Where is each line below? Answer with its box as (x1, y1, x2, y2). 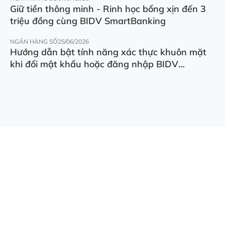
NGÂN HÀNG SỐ (10, 38, 57, 46)
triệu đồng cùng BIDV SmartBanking (10, 15, 166, 27)
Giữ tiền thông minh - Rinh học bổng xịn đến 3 (10, 3, 206, 15)
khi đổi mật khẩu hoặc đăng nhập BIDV (10, 58, 178, 70)
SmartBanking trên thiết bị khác (10, 70, 147, 82)
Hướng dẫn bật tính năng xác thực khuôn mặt (10, 46, 206, 58)
